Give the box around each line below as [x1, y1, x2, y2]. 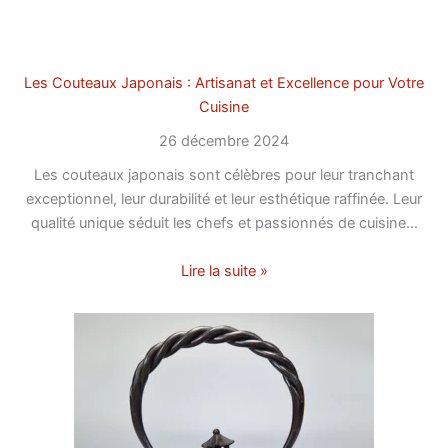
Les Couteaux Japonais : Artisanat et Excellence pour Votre [24, 74, 424, 93]
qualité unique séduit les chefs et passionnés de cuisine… [30, 214, 418, 233]
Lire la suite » [180, 261, 268, 280]
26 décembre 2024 [159, 132, 289, 151]
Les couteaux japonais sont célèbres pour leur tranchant [34, 166, 414, 185]
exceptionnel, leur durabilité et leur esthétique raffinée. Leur [26, 190, 422, 209]
